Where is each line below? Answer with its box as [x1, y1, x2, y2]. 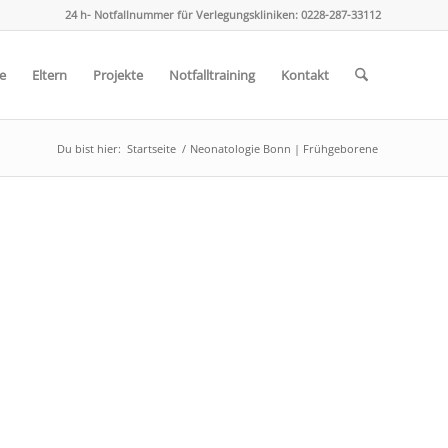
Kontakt [280, 66, 329, 84]
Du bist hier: [57, 141, 121, 156]
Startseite [127, 141, 176, 156]
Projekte [92, 66, 143, 84]
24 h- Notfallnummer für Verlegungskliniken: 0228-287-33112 [65, 7, 381, 22]
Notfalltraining [168, 66, 255, 84]
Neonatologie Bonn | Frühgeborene [190, 141, 378, 156]
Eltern [31, 66, 67, 84]
